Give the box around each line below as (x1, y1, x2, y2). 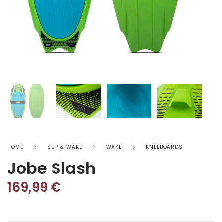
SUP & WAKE (47, 143, 82, 151)
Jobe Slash (7, 157, 96, 179)
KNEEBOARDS (146, 143, 183, 151)
